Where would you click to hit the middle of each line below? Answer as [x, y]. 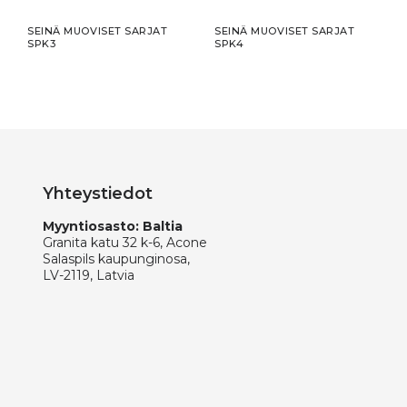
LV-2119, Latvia [89, 275]
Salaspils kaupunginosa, [116, 258]
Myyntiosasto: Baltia [113, 226]
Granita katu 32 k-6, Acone [125, 242]
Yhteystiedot [98, 193]
